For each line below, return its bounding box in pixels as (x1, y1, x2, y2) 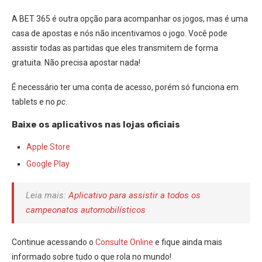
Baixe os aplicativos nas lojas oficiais (12, 119, 180, 130)
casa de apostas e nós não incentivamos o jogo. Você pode (12, 28, 227, 38)
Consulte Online (95, 237, 153, 247)
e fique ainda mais (153, 237, 222, 247)
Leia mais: (26, 189, 68, 201)
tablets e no (12, 96, 57, 106)
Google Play (26, 158, 70, 168)
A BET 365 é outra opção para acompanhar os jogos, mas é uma (12, 13, 248, 23)
